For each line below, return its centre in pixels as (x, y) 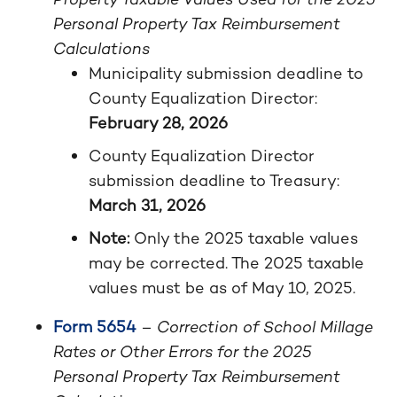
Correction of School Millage (265, 327)
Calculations (101, 48)
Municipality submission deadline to (226, 73)
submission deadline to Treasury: (214, 180)
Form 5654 (95, 327)
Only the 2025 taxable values (246, 238)
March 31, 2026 (147, 205)
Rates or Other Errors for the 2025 (183, 351)
